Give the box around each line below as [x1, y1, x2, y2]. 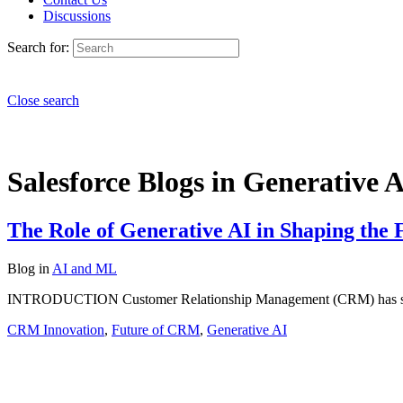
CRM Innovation [7, 321, 104, 337]
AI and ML [52, 260, 117, 276]
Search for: [7, 40, 69, 55]
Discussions [43, 8, 111, 23]
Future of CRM [112, 321, 200, 337]
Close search [7, 93, 79, 108]
